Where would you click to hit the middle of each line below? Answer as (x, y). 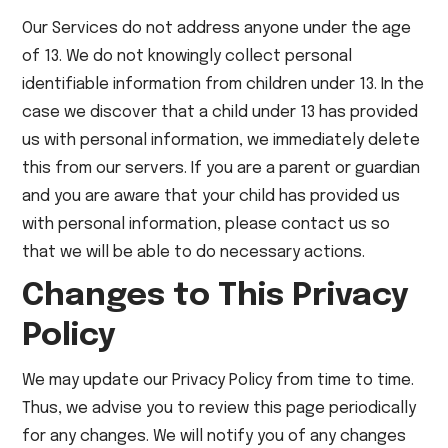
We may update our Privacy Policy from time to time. (218, 380)
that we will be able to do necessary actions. (194, 252)
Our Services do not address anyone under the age (217, 28)
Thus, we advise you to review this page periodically (219, 408)
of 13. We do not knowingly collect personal (187, 56)
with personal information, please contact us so (206, 224)
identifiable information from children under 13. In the (223, 84)
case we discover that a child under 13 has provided (220, 112)
